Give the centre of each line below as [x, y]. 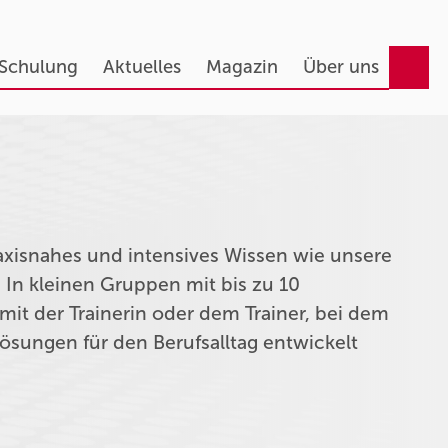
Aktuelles [141, 67]
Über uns [340, 67]
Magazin [241, 67]
